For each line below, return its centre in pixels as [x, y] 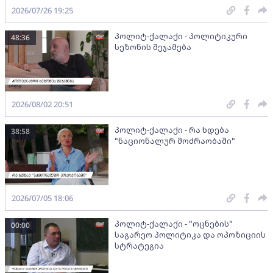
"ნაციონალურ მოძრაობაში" [175, 140]
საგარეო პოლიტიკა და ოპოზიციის [190, 234]
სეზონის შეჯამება [153, 47]
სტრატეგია [139, 245]
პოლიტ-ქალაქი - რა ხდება [172, 129]
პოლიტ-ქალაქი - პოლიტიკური [181, 36]
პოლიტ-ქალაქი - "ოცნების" [174, 223]
